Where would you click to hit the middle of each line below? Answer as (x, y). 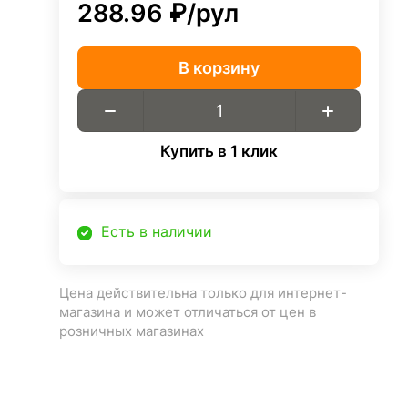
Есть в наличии (157, 232)
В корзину (219, 67)
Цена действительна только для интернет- (204, 293)
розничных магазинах (132, 331)
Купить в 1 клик (219, 151)
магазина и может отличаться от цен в (188, 312)
